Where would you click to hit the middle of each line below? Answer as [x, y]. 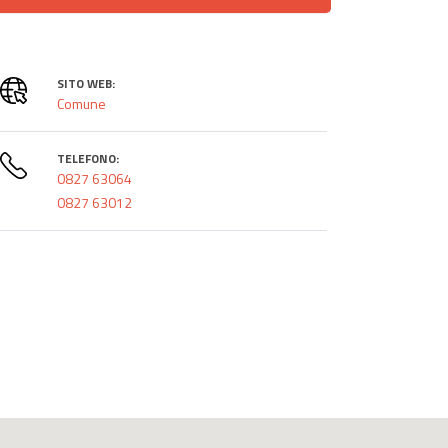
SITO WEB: [85, 83]
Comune [81, 103]
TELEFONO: [87, 158]
